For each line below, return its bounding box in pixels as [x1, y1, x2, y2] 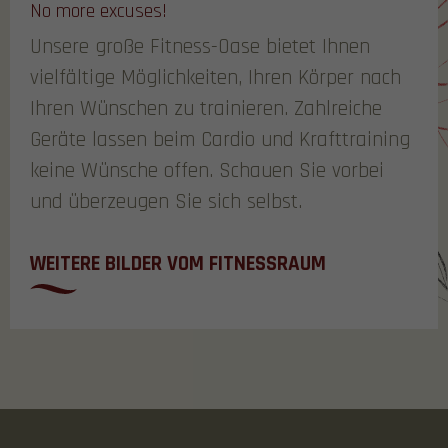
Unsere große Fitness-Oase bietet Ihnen [30, 32, 370, 60]
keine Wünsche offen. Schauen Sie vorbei [30, 156, 384, 184]
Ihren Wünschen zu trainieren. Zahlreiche [30, 94, 382, 122]
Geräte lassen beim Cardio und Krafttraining [30, 125, 410, 153]
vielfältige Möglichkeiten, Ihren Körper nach [30, 63, 401, 91]
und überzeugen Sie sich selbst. [30, 187, 302, 215]
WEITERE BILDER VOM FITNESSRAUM [30, 249, 326, 277]
